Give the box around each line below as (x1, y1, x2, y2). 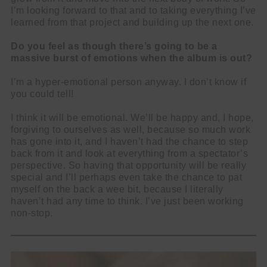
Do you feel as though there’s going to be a (11, 41, 218, 51)
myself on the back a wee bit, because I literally (11, 184, 223, 194)
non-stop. (11, 208, 53, 218)
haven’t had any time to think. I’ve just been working (11, 196, 244, 206)
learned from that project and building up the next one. (11, 17, 254, 27)
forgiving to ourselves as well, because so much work (11, 125, 250, 135)
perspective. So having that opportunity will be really (11, 160, 246, 170)
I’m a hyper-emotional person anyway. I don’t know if (11, 77, 246, 87)
